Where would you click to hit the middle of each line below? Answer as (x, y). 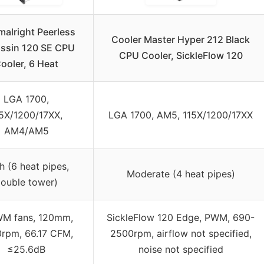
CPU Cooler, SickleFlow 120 (181, 56)
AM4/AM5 (26, 131)
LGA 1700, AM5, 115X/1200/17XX (181, 115)
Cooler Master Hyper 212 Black (181, 40)
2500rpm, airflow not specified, (181, 234)
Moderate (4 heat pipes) (181, 174)
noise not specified (181, 250)
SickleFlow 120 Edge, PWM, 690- (181, 218)
